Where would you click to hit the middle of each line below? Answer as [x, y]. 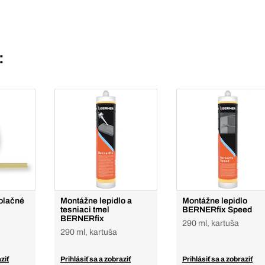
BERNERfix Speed [217, 210]
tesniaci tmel [85, 210]
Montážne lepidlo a [96, 201]
